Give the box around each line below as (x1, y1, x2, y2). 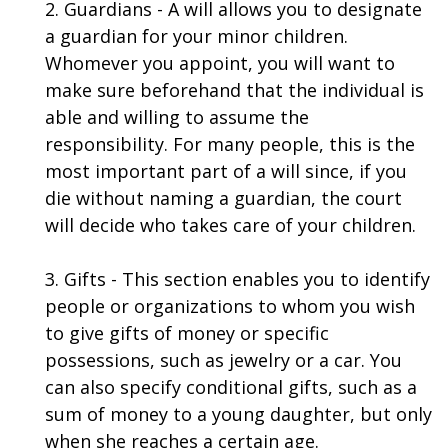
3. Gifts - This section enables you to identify (45, 267, 430, 291)
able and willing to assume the (45, 105, 309, 129)
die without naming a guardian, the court (45, 186, 402, 210)
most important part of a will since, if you (45, 159, 407, 183)
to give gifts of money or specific (45, 321, 329, 345)
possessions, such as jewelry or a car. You (45, 348, 402, 372)
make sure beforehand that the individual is (45, 78, 424, 102)
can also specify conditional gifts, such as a (45, 375, 417, 399)
